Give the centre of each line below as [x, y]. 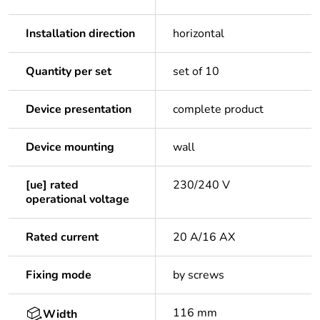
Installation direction [80, 34]
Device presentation [79, 110]
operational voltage [77, 200]
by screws [199, 275]
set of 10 [196, 72]
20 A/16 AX [204, 237]
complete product [218, 110]
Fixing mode [59, 275]
